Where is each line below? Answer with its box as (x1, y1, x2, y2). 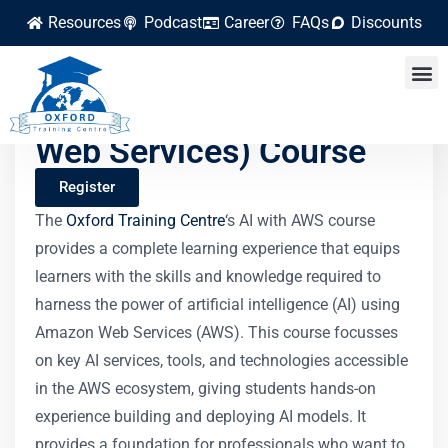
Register (59, 178, 115, 196)
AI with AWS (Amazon (35, 97, 367, 137)
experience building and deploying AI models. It (35, 407, 366, 426)
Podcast (143, 13, 202, 32)
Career (224, 13, 270, 32)
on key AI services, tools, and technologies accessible (35, 351, 408, 370)
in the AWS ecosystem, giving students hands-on (35, 379, 376, 398)
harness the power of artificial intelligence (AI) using (35, 295, 400, 314)
